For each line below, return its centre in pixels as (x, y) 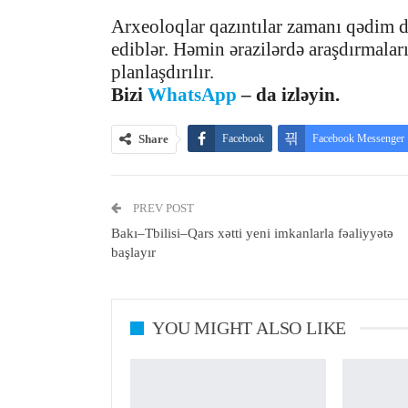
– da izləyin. (288, 95)
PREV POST (162, 209)
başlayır (133, 253)
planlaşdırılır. (163, 72)
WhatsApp (192, 95)
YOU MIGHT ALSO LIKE (250, 328)
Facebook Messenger (358, 139)
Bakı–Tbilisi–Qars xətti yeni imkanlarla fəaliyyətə (252, 234)
